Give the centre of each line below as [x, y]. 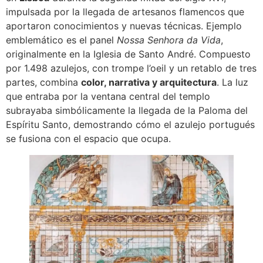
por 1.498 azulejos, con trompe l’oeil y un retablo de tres [131, 68]
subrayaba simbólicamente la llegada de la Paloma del [127, 110]
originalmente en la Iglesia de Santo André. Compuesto [128, 54]
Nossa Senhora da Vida [169, 40]
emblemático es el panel [61, 40]
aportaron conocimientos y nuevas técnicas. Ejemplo [124, 26]
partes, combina [43, 82]
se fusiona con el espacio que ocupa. [88, 138]
